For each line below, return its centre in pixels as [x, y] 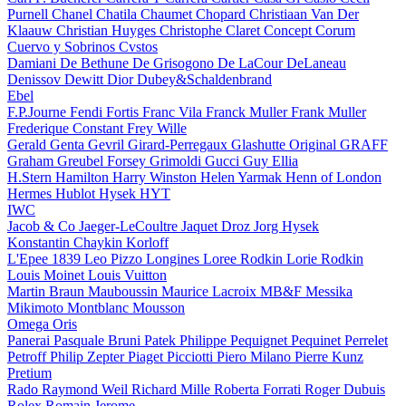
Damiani [34, 63]
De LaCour [252, 63]
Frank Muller [329, 111]
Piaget [147, 356]
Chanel [74, 14]
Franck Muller [248, 111]
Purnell [29, 14]
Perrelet [366, 340]
